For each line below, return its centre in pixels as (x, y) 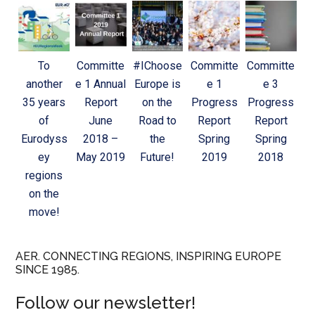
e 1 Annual (101, 84)
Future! (157, 157)
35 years (44, 103)
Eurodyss (44, 139)
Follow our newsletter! (106, 303)
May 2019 (101, 157)
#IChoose (157, 66)
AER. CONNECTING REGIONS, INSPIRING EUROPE (149, 257)
